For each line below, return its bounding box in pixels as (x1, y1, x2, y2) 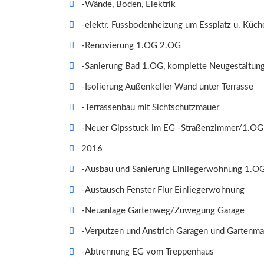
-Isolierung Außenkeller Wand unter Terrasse (81, 82, 253, 92)
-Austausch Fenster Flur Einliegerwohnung (81, 186, 245, 195)
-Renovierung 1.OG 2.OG (81, 41, 181, 51)
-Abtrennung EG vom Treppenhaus (81, 247, 214, 257)
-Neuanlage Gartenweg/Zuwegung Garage (81, 206, 245, 216)
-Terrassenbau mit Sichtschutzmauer (81, 103, 219, 113)
